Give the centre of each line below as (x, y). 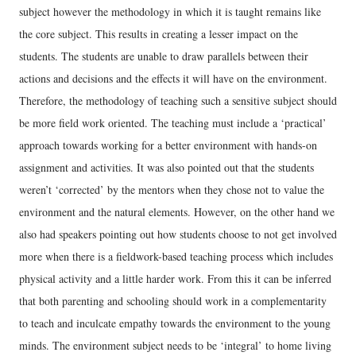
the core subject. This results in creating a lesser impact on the (159, 34)
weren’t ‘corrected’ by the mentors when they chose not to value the (172, 190)
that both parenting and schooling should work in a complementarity (173, 301)
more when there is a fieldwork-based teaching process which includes (176, 256)
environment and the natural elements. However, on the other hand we (177, 212)
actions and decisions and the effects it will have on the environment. (173, 78)
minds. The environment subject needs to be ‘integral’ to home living (175, 345)
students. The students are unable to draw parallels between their (164, 56)
